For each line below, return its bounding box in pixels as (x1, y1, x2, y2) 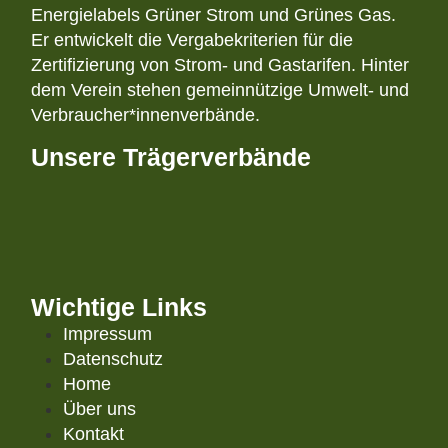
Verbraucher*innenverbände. (31, 104, 261, 125)
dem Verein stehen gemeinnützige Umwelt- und (31, 79, 410, 100)
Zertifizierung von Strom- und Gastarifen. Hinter (31, 54, 410, 75)
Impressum (63, 323, 153, 344)
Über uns (63, 398, 137, 419)
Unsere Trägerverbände (31, 142, 312, 171)
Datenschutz (63, 348, 164, 369)
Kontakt (63, 423, 125, 444)
